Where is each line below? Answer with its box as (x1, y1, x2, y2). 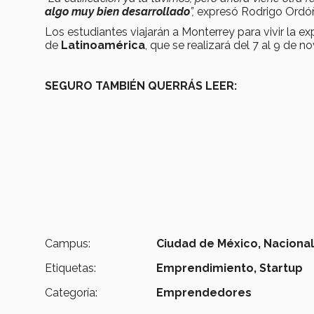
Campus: (45, 237, 90, 251)
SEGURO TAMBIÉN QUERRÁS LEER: (45, 79, 237, 93)
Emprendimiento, (156, 261, 257, 275)
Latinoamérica (61, 39, 145, 53)
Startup (259, 261, 303, 275)
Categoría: (45, 286, 97, 300)
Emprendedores (156, 286, 252, 300)
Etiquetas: (45, 261, 96, 275)
